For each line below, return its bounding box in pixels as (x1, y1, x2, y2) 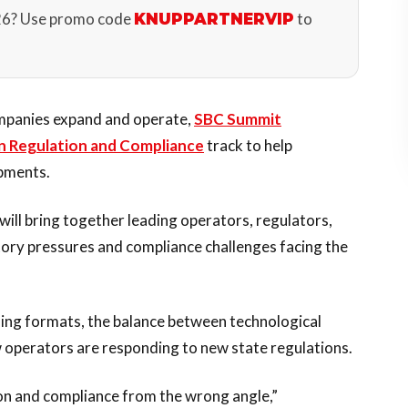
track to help (204, 136, 292, 155)
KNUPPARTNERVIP (134, 10, 294, 28)
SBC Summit (194, 109, 281, 128)
